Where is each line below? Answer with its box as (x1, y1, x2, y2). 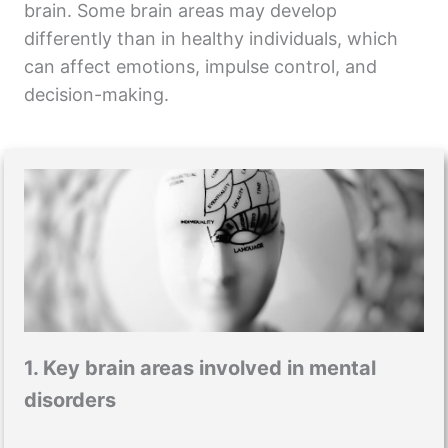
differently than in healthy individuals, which (24, 28, 398, 50)
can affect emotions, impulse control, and (24, 56, 377, 78)
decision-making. (24, 84, 174, 106)
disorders (24, 388, 116, 413)
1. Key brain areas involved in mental (24, 356, 376, 381)
